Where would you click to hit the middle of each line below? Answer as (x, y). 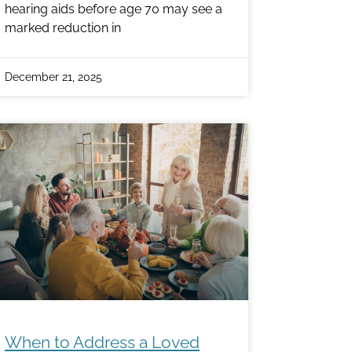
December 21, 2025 (53, 77)
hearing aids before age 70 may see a (114, 9)
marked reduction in (63, 28)
